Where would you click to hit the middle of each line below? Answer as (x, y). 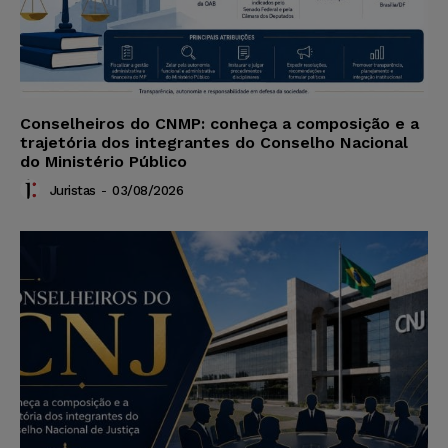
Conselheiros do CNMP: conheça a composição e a (219, 124)
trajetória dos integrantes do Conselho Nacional (214, 143)
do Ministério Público (103, 162)
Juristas (72, 191)
